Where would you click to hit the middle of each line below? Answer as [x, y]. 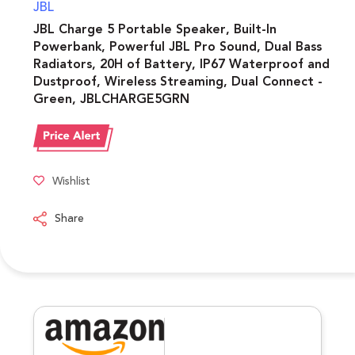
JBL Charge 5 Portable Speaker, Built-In [155, 30]
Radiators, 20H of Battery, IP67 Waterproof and [181, 65]
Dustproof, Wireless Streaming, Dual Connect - [178, 82]
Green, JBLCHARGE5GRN [111, 99]
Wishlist [71, 181]
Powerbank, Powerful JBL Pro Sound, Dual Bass [177, 47]
